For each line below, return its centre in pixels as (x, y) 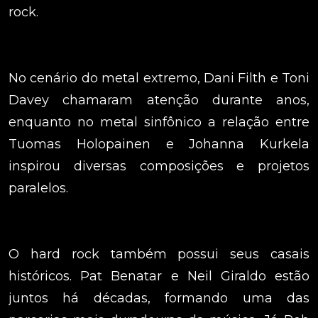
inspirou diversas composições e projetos (159, 166)
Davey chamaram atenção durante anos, (159, 100)
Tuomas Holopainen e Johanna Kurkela (159, 144)
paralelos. (38, 188)
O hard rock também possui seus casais (159, 254)
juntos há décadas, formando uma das (159, 298)
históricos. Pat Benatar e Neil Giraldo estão (159, 276)
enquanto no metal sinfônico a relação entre (159, 122)
